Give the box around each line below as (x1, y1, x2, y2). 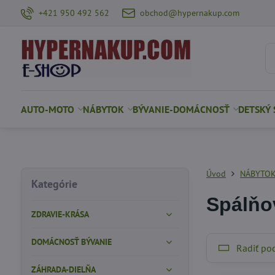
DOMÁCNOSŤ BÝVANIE (31, 236, 112, 247)
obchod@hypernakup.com (140, 7, 240, 18)
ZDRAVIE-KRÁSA (31, 209, 89, 220)
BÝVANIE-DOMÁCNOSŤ (132, 103, 230, 115)
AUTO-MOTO (20, 103, 74, 115)
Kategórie (31, 177, 77, 191)
